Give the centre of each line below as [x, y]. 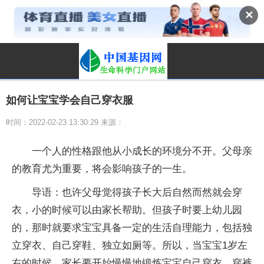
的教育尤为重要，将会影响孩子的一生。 [102, 169]
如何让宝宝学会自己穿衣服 [70, 100]
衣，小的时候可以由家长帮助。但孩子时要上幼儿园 [127, 210]
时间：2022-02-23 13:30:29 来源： [65, 122]
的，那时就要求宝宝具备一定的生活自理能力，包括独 [132, 227]
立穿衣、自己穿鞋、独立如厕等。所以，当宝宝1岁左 [130, 245]
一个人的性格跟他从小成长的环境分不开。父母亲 [142, 151]
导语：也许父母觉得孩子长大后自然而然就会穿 [137, 192]
